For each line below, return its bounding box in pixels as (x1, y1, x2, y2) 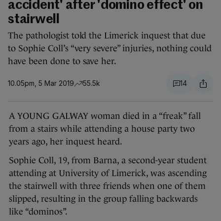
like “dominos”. (9, 207, 68, 217)
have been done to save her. (8, 56, 117, 67)
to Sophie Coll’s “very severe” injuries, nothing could (8, 43, 212, 54)
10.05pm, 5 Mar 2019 (8, 79, 74, 88)
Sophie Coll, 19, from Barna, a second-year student (9, 155, 207, 166)
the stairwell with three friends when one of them (9, 181, 206, 191)
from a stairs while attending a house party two (9, 124, 195, 134)
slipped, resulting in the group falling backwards (9, 194, 198, 204)
